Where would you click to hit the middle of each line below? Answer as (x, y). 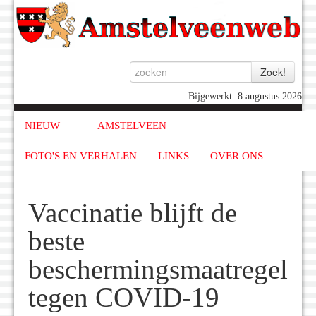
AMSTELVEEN (132, 126)
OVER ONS (237, 156)
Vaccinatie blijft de (133, 213)
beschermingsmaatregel (158, 270)
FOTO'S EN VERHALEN (81, 156)
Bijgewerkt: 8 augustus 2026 (245, 97)
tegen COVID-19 (124, 298)
